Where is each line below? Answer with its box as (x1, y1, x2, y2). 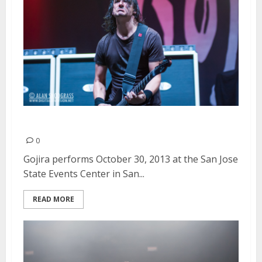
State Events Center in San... (23, 167, 144, 180)
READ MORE (33, 194, 74, 204)
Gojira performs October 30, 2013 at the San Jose (23, 152, 238, 166)
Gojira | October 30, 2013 (23, 114, 185, 132)
